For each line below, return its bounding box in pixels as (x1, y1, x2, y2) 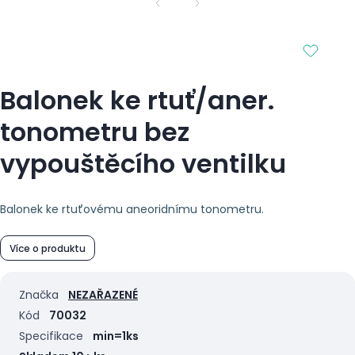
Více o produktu (10, 241, 86, 255)
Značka (19, 287, 59, 303)
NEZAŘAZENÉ (68, 287, 138, 303)
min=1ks (93, 328, 139, 345)
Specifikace (19, 328, 83, 345)
